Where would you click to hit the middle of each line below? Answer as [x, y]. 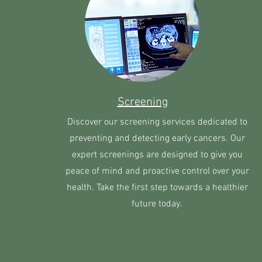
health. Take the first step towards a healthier [157, 188]
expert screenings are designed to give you [157, 155]
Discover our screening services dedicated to [157, 122]
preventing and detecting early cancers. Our [157, 139]
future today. [157, 204]
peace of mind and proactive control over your [157, 171]
